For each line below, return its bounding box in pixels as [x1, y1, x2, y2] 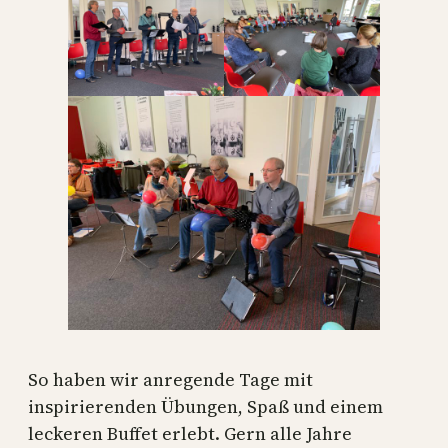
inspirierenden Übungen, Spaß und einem [28, 393, 383, 419]
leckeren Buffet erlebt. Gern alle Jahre [28, 420, 352, 446]
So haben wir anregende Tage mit [28, 366, 313, 392]
